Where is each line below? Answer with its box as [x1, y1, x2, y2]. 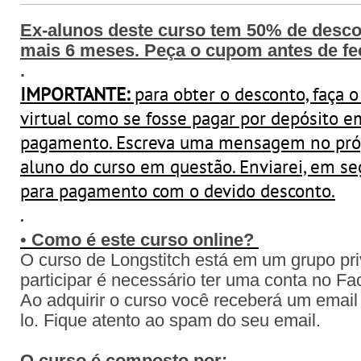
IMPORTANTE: [20, 81, 130, 106]
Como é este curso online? [31, 230, 259, 250]
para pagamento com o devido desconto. [20, 178, 335, 202]
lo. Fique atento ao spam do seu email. [20, 311, 321, 330]
